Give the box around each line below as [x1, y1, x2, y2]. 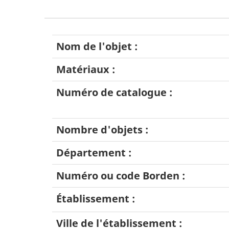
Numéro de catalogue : [56, 85, 172, 100]
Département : [56, 146, 131, 160]
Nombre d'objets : [56, 123, 148, 137]
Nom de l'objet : [56, 39, 138, 54]
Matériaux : [56, 62, 115, 77]
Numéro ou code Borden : [56, 169, 185, 183]
